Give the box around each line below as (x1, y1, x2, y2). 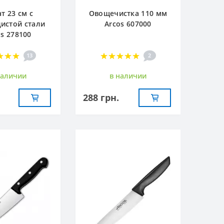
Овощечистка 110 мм (88, 8, 167, 18)
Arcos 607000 (104, 18, 151, 28)
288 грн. (83, 91, 119, 103)
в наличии (109, 70, 146, 80)
